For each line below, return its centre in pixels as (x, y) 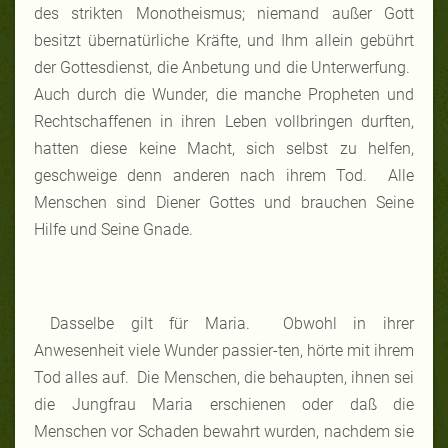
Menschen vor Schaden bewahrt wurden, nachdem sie (224, 431)
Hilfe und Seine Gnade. (113, 229)
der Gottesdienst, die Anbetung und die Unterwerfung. (224, 67)
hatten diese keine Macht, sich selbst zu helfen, (224, 148)
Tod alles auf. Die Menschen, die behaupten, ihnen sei (224, 377)
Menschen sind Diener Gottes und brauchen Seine (224, 202)
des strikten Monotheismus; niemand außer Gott (224, 13)
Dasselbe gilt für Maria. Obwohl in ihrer (232, 323)
